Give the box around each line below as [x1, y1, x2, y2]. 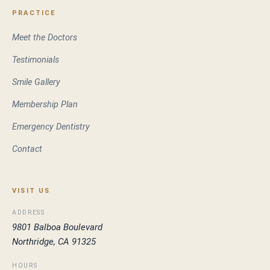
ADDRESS [12, 208, 45, 216]
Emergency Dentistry [12, 121, 90, 132]
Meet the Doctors [12, 32, 77, 43]
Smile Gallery [12, 77, 60, 87]
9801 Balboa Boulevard [12, 221, 102, 233]
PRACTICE [12, 8, 56, 17]
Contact [12, 143, 42, 154]
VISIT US [12, 186, 51, 195]
